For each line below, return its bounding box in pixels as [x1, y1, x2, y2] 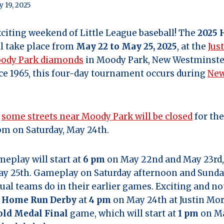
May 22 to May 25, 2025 [76, 40, 177, 52]
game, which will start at [68, 207, 178, 219]
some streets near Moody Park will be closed [1, 110, 192, 122]
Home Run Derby [1, 194, 76, 205]
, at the [177, 40, 208, 52]
